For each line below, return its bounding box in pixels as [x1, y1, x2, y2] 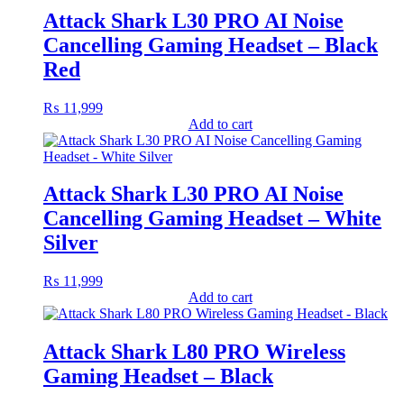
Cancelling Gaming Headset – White [43, 207, 381, 231]
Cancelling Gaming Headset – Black [43, 32, 378, 57]
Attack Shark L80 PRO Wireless [43, 340, 345, 364]
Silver [43, 231, 98, 255]
